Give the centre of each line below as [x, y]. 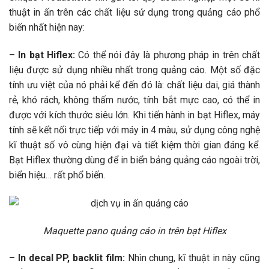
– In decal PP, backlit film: [68, 258]
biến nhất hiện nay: [47, 27]
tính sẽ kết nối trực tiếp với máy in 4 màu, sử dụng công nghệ [134, 130]
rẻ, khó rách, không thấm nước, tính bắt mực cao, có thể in [134, 100]
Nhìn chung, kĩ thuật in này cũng [194, 258]
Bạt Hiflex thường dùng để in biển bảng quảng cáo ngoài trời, [134, 160]
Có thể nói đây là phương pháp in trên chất [169, 55]
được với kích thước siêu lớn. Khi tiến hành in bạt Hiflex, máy [134, 115]
